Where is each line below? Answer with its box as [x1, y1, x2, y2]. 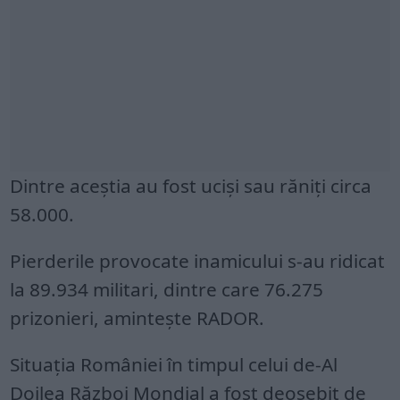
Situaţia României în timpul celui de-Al [10, 351, 338, 377]
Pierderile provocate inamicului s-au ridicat [10, 247, 386, 273]
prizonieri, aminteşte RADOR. [10, 304, 265, 330]
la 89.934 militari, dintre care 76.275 [10, 276, 324, 302]
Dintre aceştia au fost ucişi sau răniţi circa [10, 172, 372, 198]
